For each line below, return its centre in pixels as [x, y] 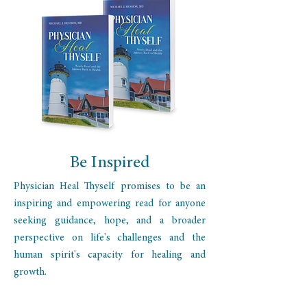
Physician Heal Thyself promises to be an [110, 187]
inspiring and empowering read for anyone [110, 204]
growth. [30, 272]
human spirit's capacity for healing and [110, 255]
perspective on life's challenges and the [110, 238]
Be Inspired [110, 163]
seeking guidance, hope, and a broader [110, 221]
